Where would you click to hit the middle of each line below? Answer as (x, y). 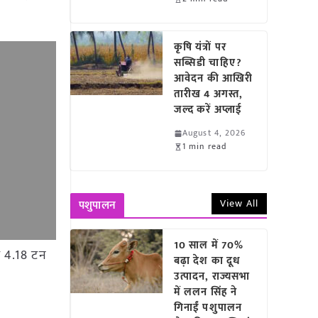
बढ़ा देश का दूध (208, 261)
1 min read (205, 146)
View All (239, 203)
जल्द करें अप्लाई (211, 110)
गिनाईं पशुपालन (208, 308)
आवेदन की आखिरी (214, 78)
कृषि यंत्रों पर (200, 47)
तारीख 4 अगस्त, (209, 94)
